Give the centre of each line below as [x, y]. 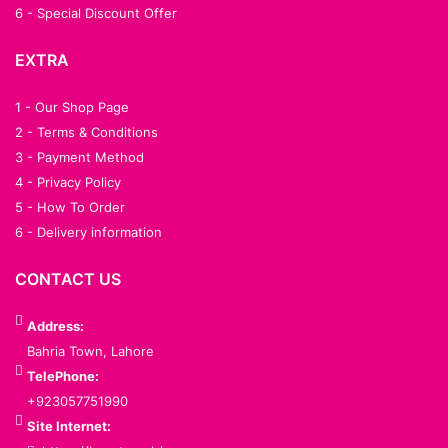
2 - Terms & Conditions [86, 132]
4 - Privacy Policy [68, 182]
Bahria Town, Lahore [90, 351]
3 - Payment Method [79, 157]
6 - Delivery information [88, 232]
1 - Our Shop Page [72, 107]
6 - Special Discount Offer [96, 13]
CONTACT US [68, 279]
